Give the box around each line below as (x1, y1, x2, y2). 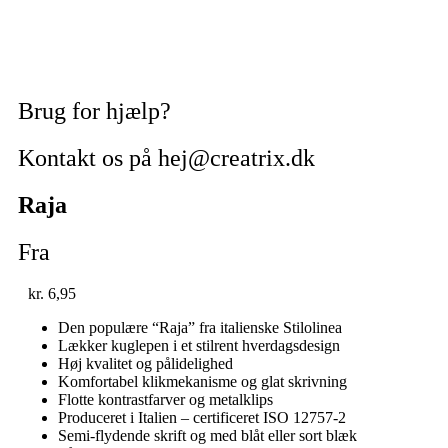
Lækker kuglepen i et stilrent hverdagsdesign (58, 337, 340, 355)
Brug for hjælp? (18, 97, 171, 124)
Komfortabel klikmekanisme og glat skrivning (58, 373, 347, 391)
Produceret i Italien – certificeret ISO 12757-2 (58, 409, 346, 427)
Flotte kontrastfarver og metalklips (58, 391, 273, 409)
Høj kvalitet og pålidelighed (58, 355, 233, 373)
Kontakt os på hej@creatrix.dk (18, 144, 315, 171)
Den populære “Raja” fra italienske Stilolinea (58, 319, 342, 337)
